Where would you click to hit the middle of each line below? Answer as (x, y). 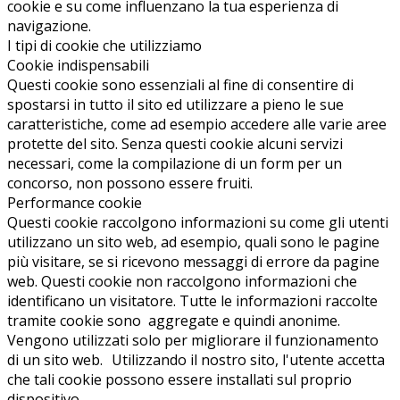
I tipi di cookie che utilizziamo (104, 46)
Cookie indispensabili (78, 66)
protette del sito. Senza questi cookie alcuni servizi (175, 144)
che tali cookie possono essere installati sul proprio (179, 380)
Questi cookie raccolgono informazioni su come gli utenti (198, 223)
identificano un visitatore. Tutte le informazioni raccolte (192, 301)
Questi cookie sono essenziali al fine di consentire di (180, 85)
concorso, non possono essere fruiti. (130, 183)
